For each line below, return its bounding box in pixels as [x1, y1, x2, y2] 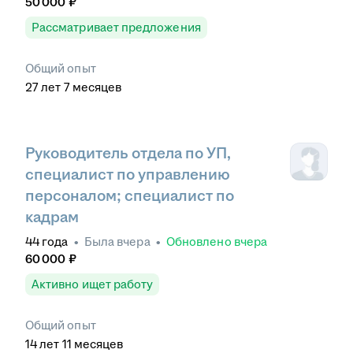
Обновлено [166, 235, 234, 249]
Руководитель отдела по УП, [25, 144, 231, 162]
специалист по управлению [25, 166, 230, 184]
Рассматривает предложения [32, 20, 201, 34]
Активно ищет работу [32, 277, 154, 292]
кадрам [25, 209, 79, 226]
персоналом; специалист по [25, 188, 234, 205]
